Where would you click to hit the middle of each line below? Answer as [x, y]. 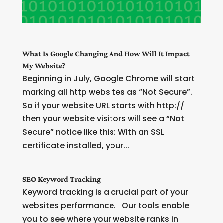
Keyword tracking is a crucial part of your [105, 192]
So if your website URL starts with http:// [103, 106]
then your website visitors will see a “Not [103, 119]
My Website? [44, 66]
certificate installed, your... [76, 146]
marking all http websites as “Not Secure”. [107, 92]
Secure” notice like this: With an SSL [93, 132]
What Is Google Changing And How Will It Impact [106, 54]
